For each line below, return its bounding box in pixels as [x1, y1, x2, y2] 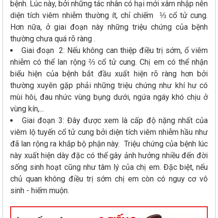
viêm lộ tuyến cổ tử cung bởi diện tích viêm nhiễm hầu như [10, 127, 208, 137]
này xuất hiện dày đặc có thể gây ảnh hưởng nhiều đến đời [10, 151, 208, 161]
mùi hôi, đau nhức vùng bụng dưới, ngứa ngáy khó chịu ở [10, 92, 208, 102]
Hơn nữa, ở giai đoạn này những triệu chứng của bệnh [10, 22, 208, 32]
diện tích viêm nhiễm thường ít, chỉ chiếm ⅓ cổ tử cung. [10, 11, 208, 20]
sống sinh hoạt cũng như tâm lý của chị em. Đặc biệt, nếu [10, 163, 208, 172]
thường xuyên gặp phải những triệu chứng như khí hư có [10, 81, 208, 91]
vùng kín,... [10, 104, 46, 114]
